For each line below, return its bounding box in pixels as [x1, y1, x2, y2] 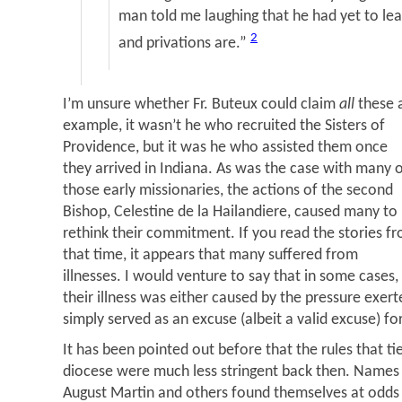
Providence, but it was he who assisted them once [63, 139, 388, 157]
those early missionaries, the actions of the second [63, 182, 393, 200]
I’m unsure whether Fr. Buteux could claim [63, 96, 339, 114]
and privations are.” [118, 35, 250, 53]
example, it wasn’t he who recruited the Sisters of [63, 118, 385, 135]
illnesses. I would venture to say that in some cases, [63, 268, 398, 286]
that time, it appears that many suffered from [63, 247, 358, 265]
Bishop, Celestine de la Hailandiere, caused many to [63, 204, 398, 222]
